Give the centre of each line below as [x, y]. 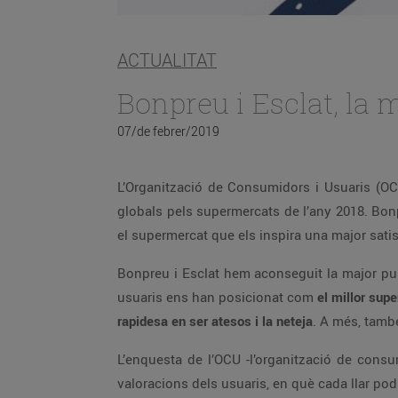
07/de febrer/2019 [168, 131]
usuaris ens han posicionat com [215, 297]
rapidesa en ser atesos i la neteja [215, 321]
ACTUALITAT [167, 60]
